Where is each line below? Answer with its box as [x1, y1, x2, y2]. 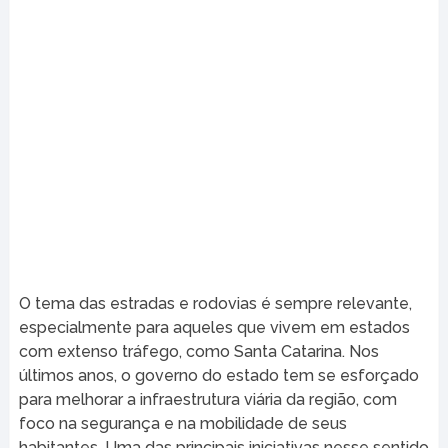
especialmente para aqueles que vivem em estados [18, 317, 410, 337]
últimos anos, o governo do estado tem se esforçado [18, 365, 419, 385]
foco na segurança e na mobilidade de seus [18, 413, 347, 433]
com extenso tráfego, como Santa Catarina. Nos [18, 341, 379, 361]
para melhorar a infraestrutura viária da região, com [18, 389, 397, 409]
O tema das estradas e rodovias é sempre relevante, [18, 293, 412, 313]
